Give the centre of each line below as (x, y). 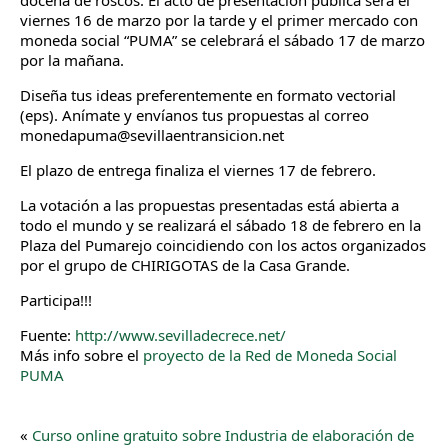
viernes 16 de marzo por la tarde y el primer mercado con (219, 20)
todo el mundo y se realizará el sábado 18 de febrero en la (220, 225)
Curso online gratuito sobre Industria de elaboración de (223, 435)
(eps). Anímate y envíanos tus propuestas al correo (194, 115)
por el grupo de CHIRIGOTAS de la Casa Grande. (185, 265)
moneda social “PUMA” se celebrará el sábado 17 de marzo (222, 40)
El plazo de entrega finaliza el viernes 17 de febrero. (198, 170)
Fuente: (47, 335)
